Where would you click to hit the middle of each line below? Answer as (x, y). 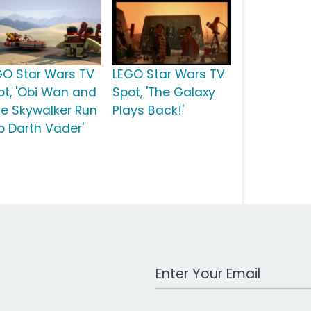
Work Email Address (209, 267)
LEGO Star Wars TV (168, 75)
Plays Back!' (148, 111)
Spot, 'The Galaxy (163, 93)
